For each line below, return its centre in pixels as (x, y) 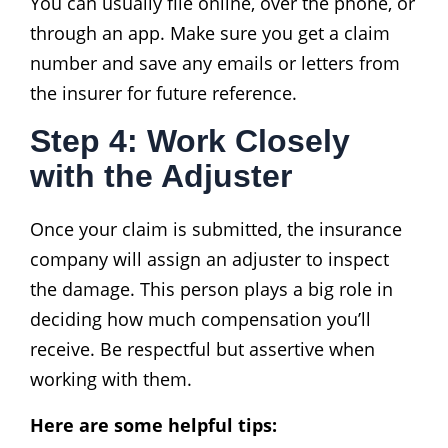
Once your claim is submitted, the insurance (216, 228)
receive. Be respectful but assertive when (202, 348)
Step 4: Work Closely (190, 140)
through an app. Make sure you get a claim (210, 32)
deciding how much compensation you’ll (200, 318)
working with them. (111, 378)
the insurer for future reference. (163, 92)
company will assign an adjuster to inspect (209, 258)
